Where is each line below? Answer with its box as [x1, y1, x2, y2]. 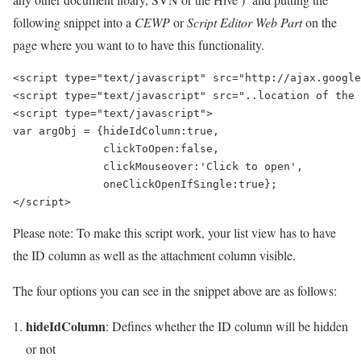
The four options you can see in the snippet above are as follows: [13, 282, 337, 299]
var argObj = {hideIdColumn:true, [13, 125, 219, 137]
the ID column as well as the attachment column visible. [13, 247, 296, 263]
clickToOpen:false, [13, 143, 219, 155]
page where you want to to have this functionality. [13, 36, 264, 53]
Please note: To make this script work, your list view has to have [13, 224, 336, 241]
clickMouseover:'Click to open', [13, 160, 303, 172]
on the [302, 14, 337, 31]
